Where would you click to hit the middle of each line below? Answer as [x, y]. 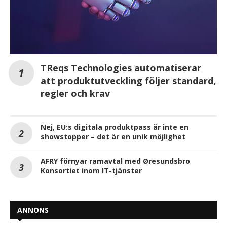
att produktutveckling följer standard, [128, 80]
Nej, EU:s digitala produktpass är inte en [115, 127]
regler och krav [75, 93]
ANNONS [33, 210]
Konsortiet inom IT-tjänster [91, 170]
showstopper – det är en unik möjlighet [113, 136]
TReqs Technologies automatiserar [121, 68]
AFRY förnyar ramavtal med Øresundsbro [115, 161]
